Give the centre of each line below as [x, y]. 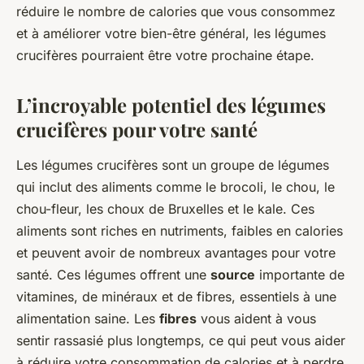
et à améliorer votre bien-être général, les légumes [171, 34]
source [233, 275]
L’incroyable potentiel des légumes [171, 105]
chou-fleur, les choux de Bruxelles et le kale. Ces [165, 209]
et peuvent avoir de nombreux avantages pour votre [176, 253]
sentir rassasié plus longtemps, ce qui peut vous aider [181, 341]
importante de [300, 275]
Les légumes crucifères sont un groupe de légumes [173, 165]
